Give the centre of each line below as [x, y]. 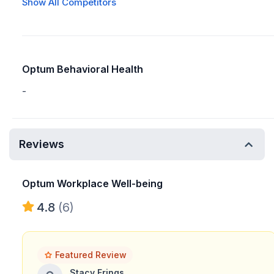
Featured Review [91, 255]
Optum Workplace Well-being [92, 183]
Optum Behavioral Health [83, 69]
